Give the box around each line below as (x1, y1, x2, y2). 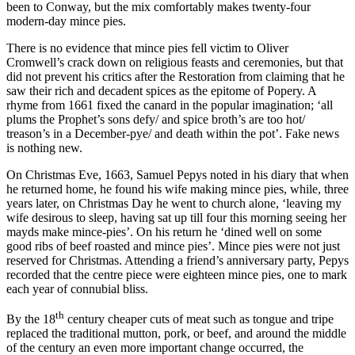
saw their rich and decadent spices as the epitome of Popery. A (6, 84, 316, 98)
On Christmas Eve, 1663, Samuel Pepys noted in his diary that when (6, 168, 349, 182)
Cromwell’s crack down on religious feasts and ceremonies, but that (6, 55, 343, 70)
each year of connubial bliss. (6, 282, 148, 296)
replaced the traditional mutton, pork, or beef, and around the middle (6, 326, 346, 341)
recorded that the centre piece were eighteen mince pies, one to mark (6, 268, 347, 282)
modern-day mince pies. (6, 14, 126, 29)
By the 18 (6, 312, 55, 326)
